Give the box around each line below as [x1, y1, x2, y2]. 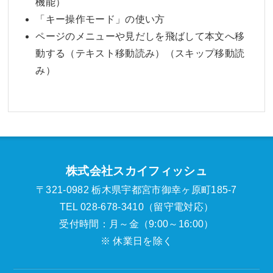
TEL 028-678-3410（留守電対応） [59, 201, 214, 212]
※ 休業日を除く [100, 235, 173, 246]
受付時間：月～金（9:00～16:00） [59, 218, 214, 229]
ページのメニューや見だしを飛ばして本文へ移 [35, 30, 245, 41]
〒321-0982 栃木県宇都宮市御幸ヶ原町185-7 [36, 184, 237, 195]
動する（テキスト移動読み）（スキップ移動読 [35, 48, 245, 58]
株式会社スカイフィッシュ [66, 164, 207, 177]
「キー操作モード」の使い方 [35, 13, 165, 24]
